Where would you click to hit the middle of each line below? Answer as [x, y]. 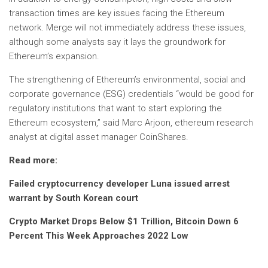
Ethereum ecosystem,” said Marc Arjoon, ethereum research [131, 123]
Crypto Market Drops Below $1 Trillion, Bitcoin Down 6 [124, 221]
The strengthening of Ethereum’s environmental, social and [127, 80]
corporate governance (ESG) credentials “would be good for [131, 94]
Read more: [33, 160]
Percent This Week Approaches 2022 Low [99, 236]
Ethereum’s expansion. [54, 56]
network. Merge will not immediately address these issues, [127, 28]
